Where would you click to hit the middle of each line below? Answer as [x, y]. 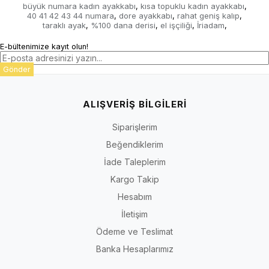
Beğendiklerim [134, 144]
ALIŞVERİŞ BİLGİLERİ [134, 104]
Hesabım [134, 196]
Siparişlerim [134, 127]
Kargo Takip [134, 179]
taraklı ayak [64, 25]
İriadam [210, 25]
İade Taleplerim [134, 162]
